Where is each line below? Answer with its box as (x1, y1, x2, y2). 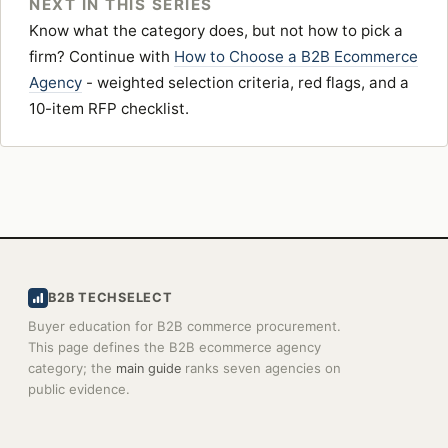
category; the (28, 359, 116, 376)
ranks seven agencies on (181, 359, 341, 376)
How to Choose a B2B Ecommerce (174, 46, 418, 66)
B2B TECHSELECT (48, 289, 173, 305)
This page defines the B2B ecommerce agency (28, 338, 321, 355)
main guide (116, 360, 181, 376)
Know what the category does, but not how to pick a (29, 20, 403, 40)
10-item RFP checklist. (29, 98, 189, 118)
